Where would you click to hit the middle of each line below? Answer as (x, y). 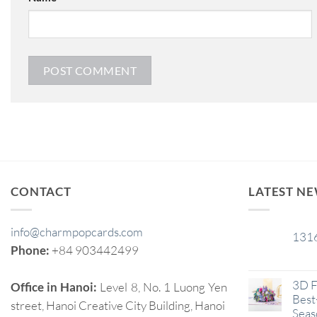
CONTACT (41, 191)
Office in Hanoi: (56, 287)
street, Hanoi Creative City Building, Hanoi (118, 305)
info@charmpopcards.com (77, 231)
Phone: (31, 250)
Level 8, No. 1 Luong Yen (163, 287)
